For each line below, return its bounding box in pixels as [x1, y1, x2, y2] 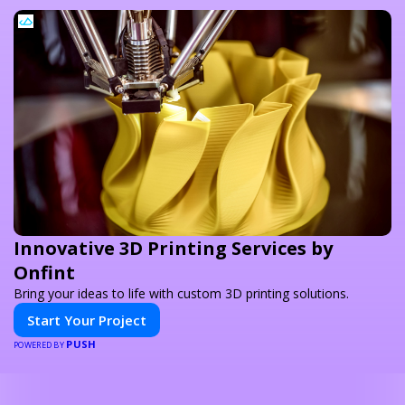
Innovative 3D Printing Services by [14, 235, 333, 260]
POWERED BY [14, 338, 67, 351]
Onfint [14, 259, 75, 285]
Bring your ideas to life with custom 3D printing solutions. [14, 284, 349, 302]
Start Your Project [27, 310, 146, 329]
